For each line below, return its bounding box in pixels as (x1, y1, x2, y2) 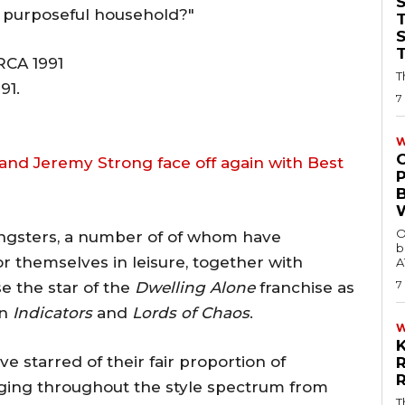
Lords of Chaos (132, 303, 250, 322)
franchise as (259, 278, 354, 297)
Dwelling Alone (135, 278, 259, 297)
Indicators (13, 303, 97, 322)
